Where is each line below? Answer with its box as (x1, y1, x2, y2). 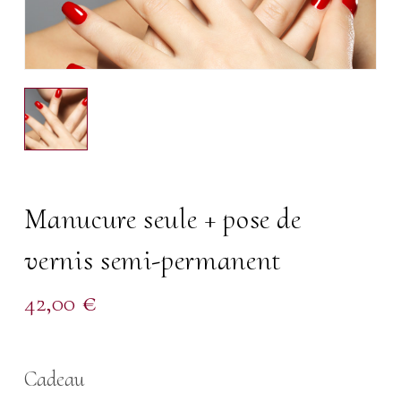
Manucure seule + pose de (24, 201, 302, 237)
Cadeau (24, 366, 85, 393)
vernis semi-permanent (24, 243, 281, 278)
